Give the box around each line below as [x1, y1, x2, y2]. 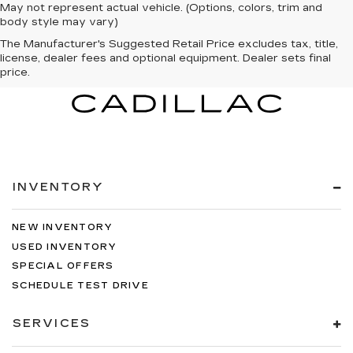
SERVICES [13, 317, 91, 331]
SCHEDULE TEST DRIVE [12, 280, 149, 291]
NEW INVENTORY [12, 222, 113, 233]
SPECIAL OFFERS [12, 261, 114, 272]
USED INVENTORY [12, 241, 117, 252]
